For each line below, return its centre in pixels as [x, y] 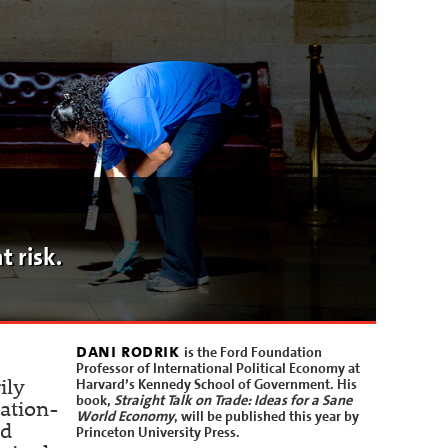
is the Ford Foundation [253, 352]
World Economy [125, 416]
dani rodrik [130, 351]
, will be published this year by [266, 416]
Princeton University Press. [158, 432]
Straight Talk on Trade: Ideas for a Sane [233, 400]
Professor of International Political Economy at [218, 368]
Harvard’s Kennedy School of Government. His [216, 384]
